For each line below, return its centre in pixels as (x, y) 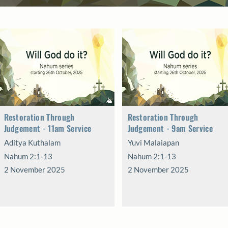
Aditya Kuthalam (32, 142)
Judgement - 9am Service (170, 128)
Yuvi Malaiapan (153, 142)
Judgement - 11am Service (48, 128)
